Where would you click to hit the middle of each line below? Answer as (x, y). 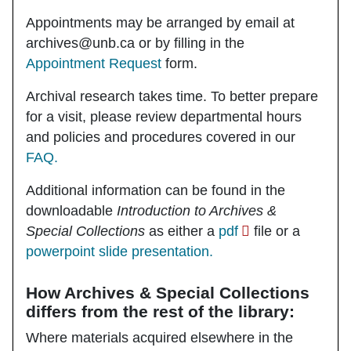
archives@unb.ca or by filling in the (135, 43)
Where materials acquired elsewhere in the (159, 337)
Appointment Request (94, 63)
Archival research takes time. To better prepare (172, 96)
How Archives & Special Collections (168, 292)
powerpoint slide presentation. (119, 251)
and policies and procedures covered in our (161, 137)
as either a (182, 231)
